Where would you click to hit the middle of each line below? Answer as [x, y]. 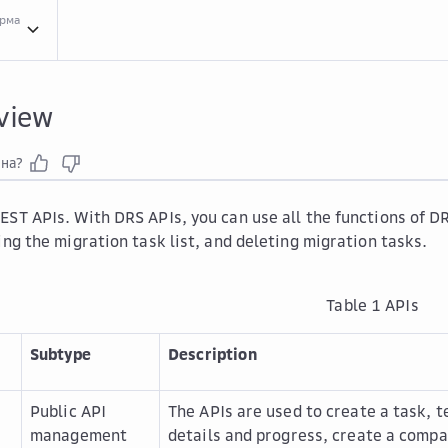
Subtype [60, 354]
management [78, 435]
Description [212, 354]
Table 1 [356, 305]
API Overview [69, 72]
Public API [68, 411]
